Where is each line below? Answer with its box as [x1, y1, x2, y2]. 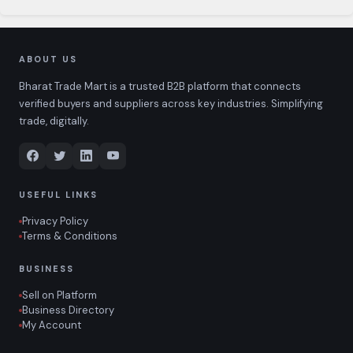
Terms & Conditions [22, 229, 117, 243]
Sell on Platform [22, 288, 97, 302]
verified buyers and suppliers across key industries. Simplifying [19, 97, 323, 110]
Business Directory [22, 303, 114, 317]
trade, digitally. [19, 114, 89, 128]
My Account [22, 318, 81, 332]
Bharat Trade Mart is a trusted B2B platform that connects [19, 80, 301, 93]
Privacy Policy [22, 214, 88, 228]
